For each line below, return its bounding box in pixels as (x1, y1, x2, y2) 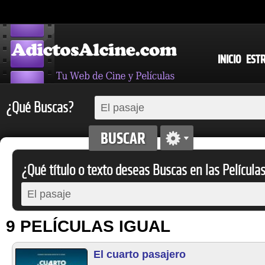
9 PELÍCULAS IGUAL (6, 217, 170, 235)
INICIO (218, 52, 241, 67)
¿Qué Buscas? (6, 99, 73, 117)
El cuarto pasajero (93, 248, 186, 260)
